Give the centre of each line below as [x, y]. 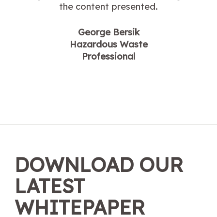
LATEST [50, 186]
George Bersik [108, 32]
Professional [108, 56]
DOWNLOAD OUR [99, 164]
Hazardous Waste [108, 44]
